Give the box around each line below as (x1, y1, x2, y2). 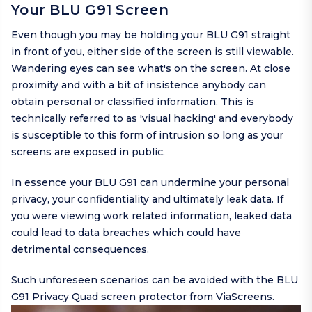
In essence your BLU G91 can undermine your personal (11, 176, 289, 189)
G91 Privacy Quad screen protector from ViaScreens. (11, 290, 274, 304)
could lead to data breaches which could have (11, 226, 241, 240)
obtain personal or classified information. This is (11, 95, 254, 109)
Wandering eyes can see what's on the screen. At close (11, 62, 290, 75)
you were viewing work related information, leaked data (11, 210, 292, 223)
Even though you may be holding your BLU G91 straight (11, 29, 290, 42)
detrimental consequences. (11, 243, 149, 256)
